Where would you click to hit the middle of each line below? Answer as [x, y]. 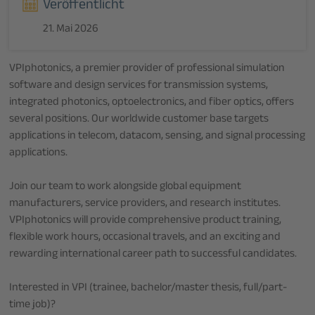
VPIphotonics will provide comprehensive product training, [146, 221]
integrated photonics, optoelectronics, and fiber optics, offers [152, 103]
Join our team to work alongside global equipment [126, 188]
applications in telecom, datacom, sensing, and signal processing [157, 137]
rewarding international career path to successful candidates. [153, 255]
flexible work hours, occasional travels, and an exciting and [145, 238]
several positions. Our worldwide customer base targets [139, 120]
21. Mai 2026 [71, 30]
